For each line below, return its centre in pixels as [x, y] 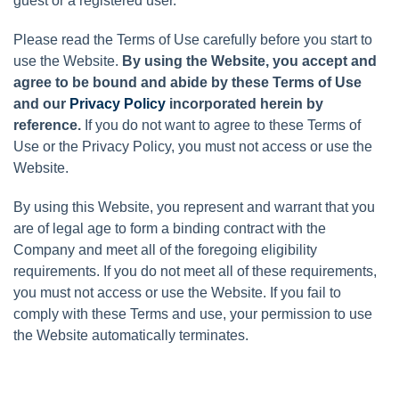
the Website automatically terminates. [131, 335]
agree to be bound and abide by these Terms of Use [187, 82]
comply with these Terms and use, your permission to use [193, 313]
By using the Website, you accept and [249, 61]
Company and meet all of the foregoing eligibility [165, 249]
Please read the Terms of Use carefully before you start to [193, 39]
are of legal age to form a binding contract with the [170, 228]
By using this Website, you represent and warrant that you [194, 207]
